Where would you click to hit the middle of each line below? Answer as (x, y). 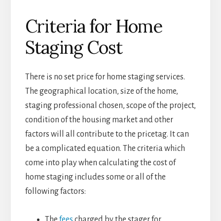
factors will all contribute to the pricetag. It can (107, 134)
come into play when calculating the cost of (100, 163)
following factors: (55, 192)
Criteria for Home (93, 26)
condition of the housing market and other (99, 120)
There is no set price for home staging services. (105, 77)
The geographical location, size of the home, (101, 92)
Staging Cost (74, 48)
